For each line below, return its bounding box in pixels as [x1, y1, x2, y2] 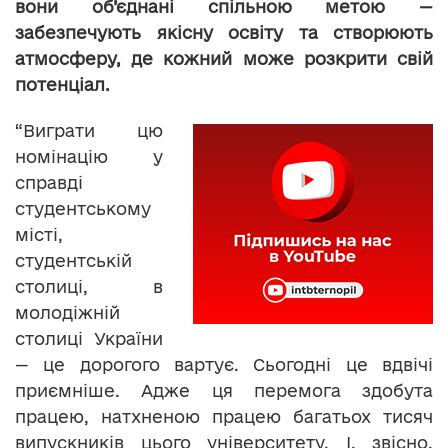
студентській [15, 250, 132, 270]
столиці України [15, 328, 163, 348]
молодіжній [15, 302, 120, 322]
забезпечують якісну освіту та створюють [15, 22, 433, 42]
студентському [15, 198, 151, 218]
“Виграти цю [15, 120, 163, 140]
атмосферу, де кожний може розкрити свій [15, 48, 433, 68]
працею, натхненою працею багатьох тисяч [15, 406, 433, 426]
